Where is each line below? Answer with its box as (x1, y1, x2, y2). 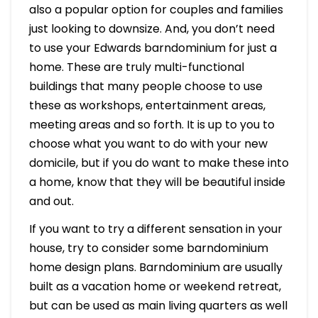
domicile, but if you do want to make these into (28, 155, 289, 172)
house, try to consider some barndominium (28, 240, 268, 257)
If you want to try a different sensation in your (28, 221, 283, 238)
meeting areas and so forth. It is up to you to (28, 116, 275, 133)
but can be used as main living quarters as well (28, 297, 287, 314)
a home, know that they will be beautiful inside (28, 174, 285, 191)
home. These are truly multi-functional (28, 59, 244, 76)
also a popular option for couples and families (28, 1, 283, 18)
